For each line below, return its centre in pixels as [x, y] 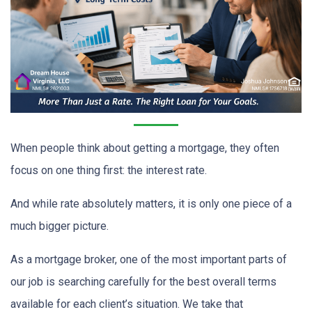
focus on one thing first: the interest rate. [109, 170]
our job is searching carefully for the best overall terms [143, 281]
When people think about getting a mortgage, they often [145, 148]
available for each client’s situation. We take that [127, 304]
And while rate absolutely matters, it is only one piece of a [151, 203]
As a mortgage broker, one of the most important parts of [149, 259]
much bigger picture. [60, 226]
